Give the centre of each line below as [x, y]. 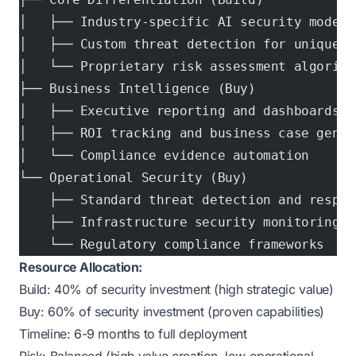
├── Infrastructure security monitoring [180, 222]
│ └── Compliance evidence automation [164, 155]
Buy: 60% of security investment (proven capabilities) [172, 311]
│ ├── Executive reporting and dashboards [180, 111]
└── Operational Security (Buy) [133, 178]
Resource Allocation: [81, 267]
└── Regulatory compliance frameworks [172, 244]
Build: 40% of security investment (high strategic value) [176, 289]
